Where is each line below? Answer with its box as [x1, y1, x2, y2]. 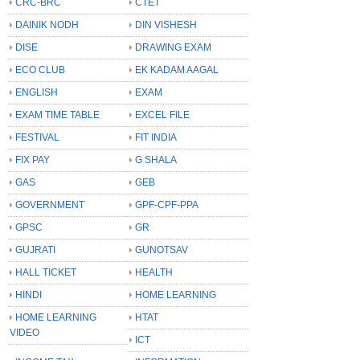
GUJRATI [15, 243, 55, 256]
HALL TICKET [15, 266, 76, 278]
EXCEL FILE [135, 108, 190, 121]
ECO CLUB [15, 63, 65, 76]
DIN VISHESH [135, 18, 197, 31]
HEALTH [135, 266, 173, 278]
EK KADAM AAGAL [135, 63, 219, 76]
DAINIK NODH [15, 18, 79, 31]
